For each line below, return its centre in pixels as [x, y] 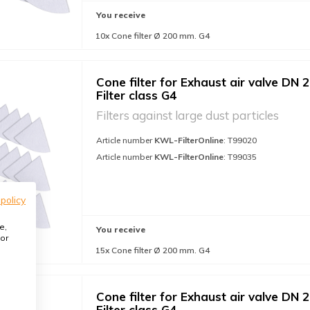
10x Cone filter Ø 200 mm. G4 [153, 36]
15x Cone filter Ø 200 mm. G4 [153, 250]
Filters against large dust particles [188, 115]
